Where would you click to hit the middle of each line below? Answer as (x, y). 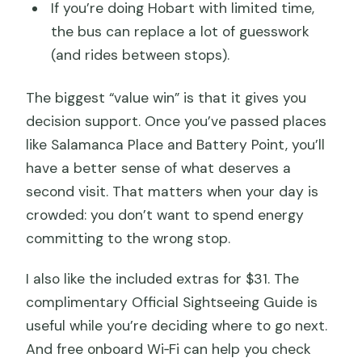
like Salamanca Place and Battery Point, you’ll (176, 144)
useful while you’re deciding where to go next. (177, 325)
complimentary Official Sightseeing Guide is (172, 302)
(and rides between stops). (140, 55)
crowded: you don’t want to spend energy (165, 215)
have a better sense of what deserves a (159, 168)
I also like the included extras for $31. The (163, 278)
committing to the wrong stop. (128, 238)
